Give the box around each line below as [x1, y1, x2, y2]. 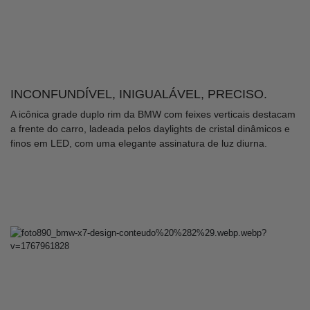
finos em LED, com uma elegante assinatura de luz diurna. [10, 137, 270, 149]
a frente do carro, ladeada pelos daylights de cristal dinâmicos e [10, 122, 290, 134]
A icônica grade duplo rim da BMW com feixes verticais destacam [10, 108, 295, 120]
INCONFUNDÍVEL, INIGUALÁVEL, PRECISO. [10, 86, 267, 101]
